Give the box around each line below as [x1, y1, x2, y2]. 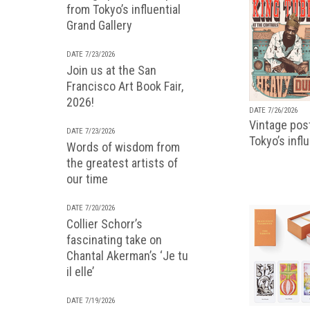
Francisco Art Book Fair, [66, 79, 183, 93]
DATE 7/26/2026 [249, 105, 298, 115]
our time [66, 172, 108, 186]
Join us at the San [66, 63, 156, 77]
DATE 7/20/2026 [66, 203, 115, 212]
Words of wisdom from [66, 140, 180, 154]
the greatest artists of [66, 156, 178, 170]
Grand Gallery [66, 18, 132, 33]
